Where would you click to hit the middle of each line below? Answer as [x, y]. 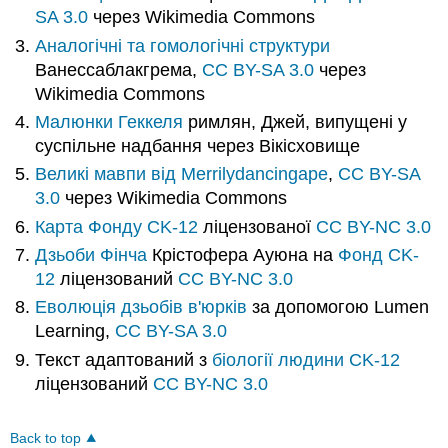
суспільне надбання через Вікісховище [198, 145]
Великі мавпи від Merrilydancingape [182, 174]
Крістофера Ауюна [230, 255]
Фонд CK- [379, 255]
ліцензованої [257, 226]
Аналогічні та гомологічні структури [183, 45]
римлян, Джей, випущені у [295, 121]
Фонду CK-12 [143, 226]
